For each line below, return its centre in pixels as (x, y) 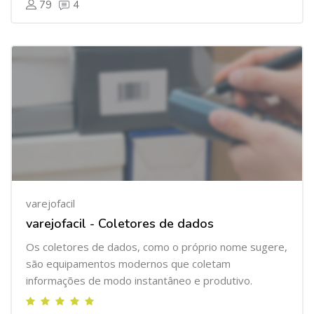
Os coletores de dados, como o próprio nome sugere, (157, 247)
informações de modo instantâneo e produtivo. (139, 280)
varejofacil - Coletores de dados (120, 224)
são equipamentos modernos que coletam (128, 264)
